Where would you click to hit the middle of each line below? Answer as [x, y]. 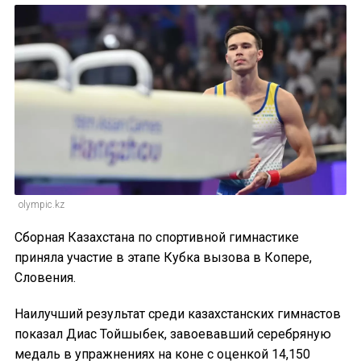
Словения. [45, 277]
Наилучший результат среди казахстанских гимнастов [178, 313]
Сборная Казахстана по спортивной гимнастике [157, 237]
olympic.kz [41, 204]
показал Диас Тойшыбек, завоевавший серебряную [173, 334]
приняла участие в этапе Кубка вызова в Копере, [163, 257]
